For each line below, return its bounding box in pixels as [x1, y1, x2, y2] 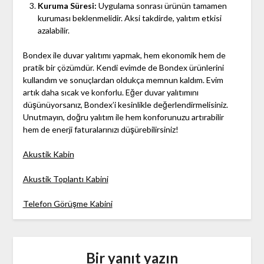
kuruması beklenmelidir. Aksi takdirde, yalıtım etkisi [37, 13, 222, 24]
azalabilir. [37, 25, 70, 36]
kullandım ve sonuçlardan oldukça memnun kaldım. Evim [22, 75, 223, 85]
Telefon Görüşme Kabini [22, 199, 113, 209]
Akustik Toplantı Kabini [22, 174, 108, 184]
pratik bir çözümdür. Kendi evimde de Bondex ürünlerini [22, 62, 224, 73]
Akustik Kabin [22, 149, 74, 160]
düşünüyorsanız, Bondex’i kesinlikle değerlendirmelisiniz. [22, 100, 228, 110]
